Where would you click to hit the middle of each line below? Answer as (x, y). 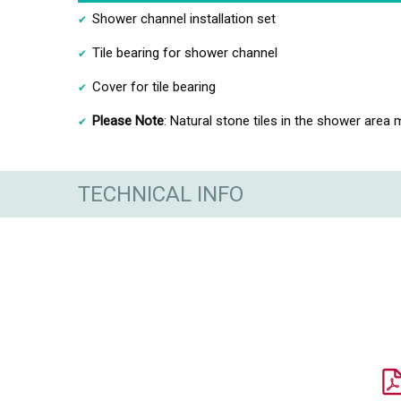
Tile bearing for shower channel (185, 53)
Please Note (128, 121)
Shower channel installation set (184, 19)
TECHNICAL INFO (161, 194)
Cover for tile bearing (154, 87)
